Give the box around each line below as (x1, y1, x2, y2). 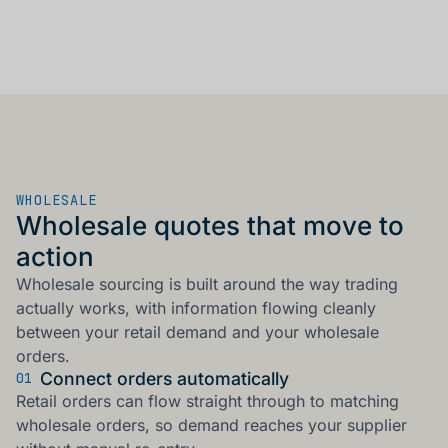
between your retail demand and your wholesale (16, 321, 379, 342)
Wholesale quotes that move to (16, 209, 404, 241)
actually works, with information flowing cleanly (16, 297, 376, 318)
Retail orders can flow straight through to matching (16, 390, 399, 411)
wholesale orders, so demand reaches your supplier (16, 414, 407, 435)
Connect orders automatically (40, 367, 289, 389)
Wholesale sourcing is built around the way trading (16, 273, 398, 294)
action (16, 240, 94, 272)
